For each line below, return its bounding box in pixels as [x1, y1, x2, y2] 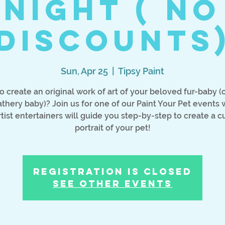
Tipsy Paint [118, 66, 164, 77]
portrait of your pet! [74, 123, 151, 133]
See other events [53, 178, 172, 190]
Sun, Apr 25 [61, 66, 108, 77]
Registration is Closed [33, 166, 192, 178]
